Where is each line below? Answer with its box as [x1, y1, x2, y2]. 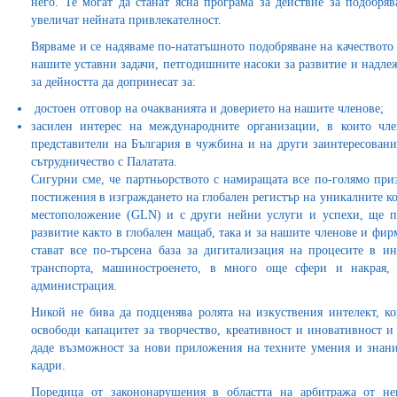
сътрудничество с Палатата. [31, 155, 177, 168]
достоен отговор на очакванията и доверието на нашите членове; [31, 102, 384, 115]
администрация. [31, 279, 117, 292]
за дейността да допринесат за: [31, 75, 196, 89]
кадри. [31, 359, 66, 372]
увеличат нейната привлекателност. [31, 13, 222, 27]
